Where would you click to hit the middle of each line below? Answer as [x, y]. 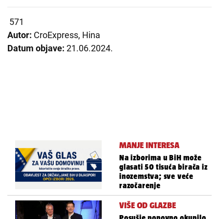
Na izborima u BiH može [161, 158]
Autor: [21, 35]
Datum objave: [37, 48]
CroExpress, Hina [67, 35]
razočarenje [140, 186]
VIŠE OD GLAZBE [148, 206]
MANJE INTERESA [149, 145]
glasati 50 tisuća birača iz [164, 167]
